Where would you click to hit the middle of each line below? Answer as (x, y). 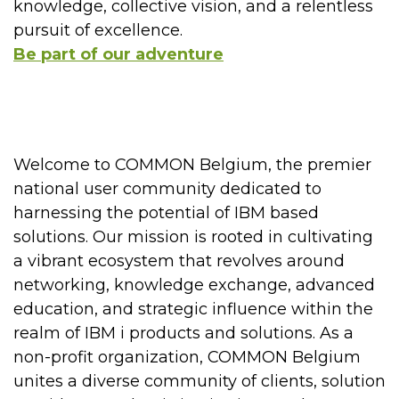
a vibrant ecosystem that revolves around (179, 261)
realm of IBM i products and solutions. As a (183, 333)
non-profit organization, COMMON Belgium (187, 357)
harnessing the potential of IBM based (166, 212)
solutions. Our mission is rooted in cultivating (193, 236)
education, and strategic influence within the (193, 309)
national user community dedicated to (167, 188)
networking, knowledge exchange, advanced (194, 285)
